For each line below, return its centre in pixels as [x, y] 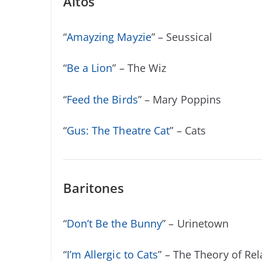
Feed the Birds [102, 99]
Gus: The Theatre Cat [118, 130]
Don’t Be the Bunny [114, 223]
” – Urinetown [196, 223]
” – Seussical [182, 37]
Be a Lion [89, 68]
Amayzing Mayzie [109, 37]
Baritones [94, 187]
